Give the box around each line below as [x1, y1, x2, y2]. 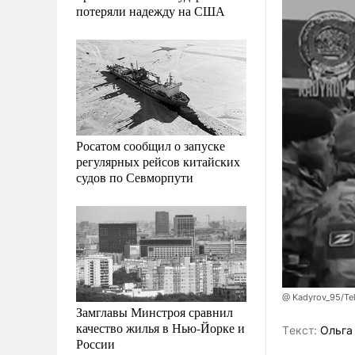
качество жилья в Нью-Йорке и [76, 319, 245, 336]
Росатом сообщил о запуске [76, 136, 225, 154]
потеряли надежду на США [76, 2, 225, 19]
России [76, 334, 115, 352]
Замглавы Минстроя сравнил [76, 303, 233, 320]
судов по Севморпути [76, 168, 193, 185]
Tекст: [282, 323, 317, 338]
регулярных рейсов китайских [76, 152, 240, 170]
